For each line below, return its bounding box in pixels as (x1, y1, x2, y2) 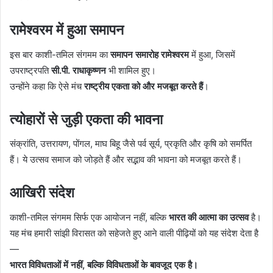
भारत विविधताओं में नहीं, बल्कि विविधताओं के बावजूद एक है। (10, 258, 198, 271)
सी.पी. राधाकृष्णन (51, 64, 106, 76)
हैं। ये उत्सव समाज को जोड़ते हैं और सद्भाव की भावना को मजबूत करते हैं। (10, 154, 242, 166)
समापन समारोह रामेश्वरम (110, 48, 189, 60)
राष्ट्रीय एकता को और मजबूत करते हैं (84, 80, 203, 92)
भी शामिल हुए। (106, 64, 156, 76)
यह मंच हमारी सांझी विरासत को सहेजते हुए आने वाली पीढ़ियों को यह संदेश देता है (10, 227, 258, 239)
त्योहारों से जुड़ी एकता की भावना (10, 110, 163, 128)
